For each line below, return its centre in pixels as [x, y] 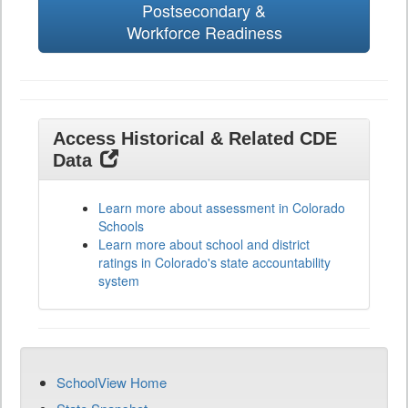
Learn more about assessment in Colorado [222, 208]
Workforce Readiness [204, 32]
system [119, 281]
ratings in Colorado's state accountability [214, 263]
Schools [121, 226]
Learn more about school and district [204, 245]
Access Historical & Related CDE [195, 139]
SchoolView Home [112, 382]
